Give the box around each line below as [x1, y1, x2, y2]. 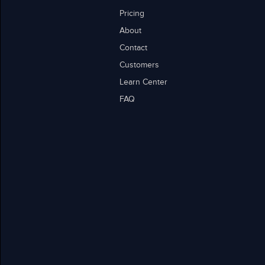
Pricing [119, 9, 144, 18]
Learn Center [119, 78, 167, 87]
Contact [119, 44, 147, 53]
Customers [119, 61, 159, 70]
